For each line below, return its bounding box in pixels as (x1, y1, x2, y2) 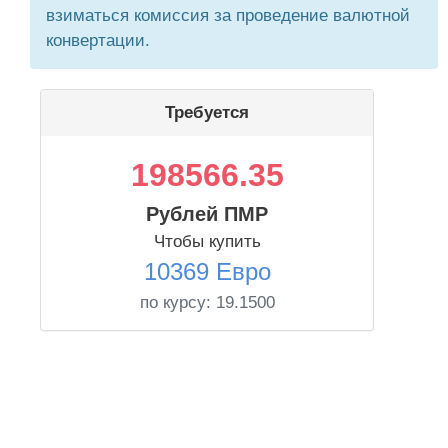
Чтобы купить (153, 232, 261, 251)
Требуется (165, 103, 249, 122)
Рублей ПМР (146, 203, 268, 225)
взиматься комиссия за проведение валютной (46, 6, 410, 25)
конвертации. (46, 31, 150, 50)
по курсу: (139, 293, 216, 312)
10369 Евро (143, 258, 271, 285)
